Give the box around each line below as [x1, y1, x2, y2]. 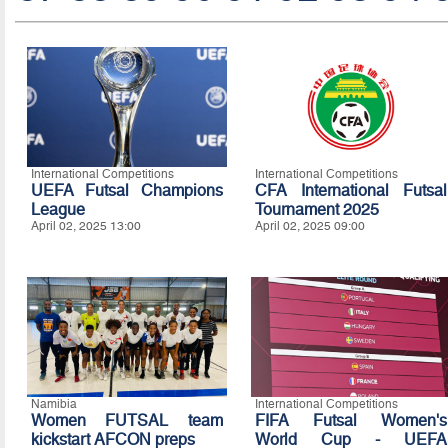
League [30, 200, 85, 220]
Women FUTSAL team [30, 411, 223, 431]
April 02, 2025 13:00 [30, 219, 141, 234]
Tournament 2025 [254, 200, 379, 220]
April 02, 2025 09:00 [254, 219, 365, 234]
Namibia [30, 397, 77, 412]
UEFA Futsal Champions [30, 181, 223, 201]
